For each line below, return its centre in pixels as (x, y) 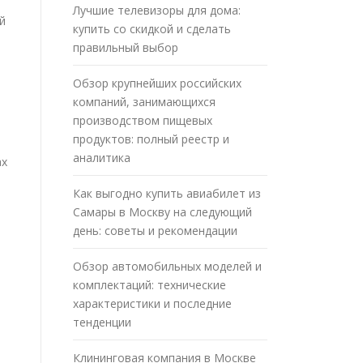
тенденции (102, 322)
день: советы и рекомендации (155, 230)
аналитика (102, 157)
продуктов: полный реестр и (151, 139)
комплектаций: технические (149, 284)
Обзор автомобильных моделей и (167, 266)
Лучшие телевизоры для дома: (157, 10)
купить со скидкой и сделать (152, 28)
